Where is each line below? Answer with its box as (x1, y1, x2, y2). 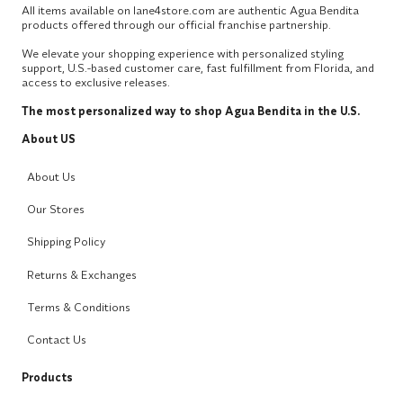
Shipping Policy (27, 234, 106, 249)
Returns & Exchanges (27, 266, 138, 282)
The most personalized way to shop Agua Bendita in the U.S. (22, 103, 360, 119)
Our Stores (27, 201, 85, 216)
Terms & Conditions (27, 299, 131, 314)
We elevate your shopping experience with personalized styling (22, 46, 344, 61)
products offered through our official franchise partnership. (22, 17, 331, 32)
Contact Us (27, 332, 87, 347)
